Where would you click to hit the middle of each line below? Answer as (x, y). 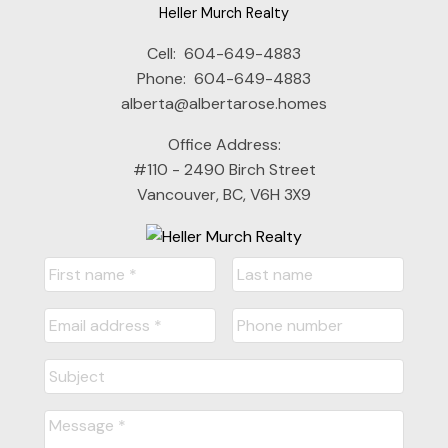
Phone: (163, 78)
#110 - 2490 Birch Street (224, 169)
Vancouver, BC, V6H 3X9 (224, 194)
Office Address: (224, 144)
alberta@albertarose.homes (224, 103)
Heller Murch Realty (224, 12)
